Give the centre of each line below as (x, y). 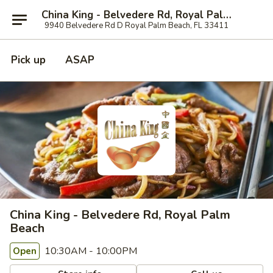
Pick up (28, 60)
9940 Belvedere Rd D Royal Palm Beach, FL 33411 (136, 25)
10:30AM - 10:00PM (90, 251)
